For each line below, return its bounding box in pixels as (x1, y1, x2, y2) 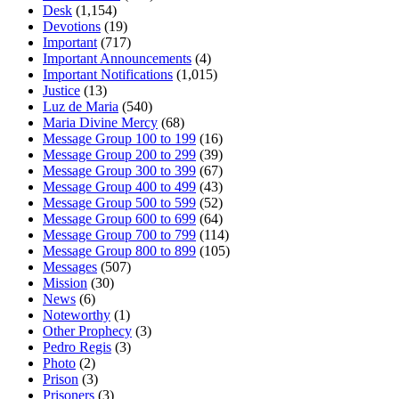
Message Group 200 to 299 (43, 146, 196, 162)
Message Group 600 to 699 (43, 210, 196, 226)
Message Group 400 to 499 (43, 178, 196, 194)
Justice (43, 82, 80, 98)
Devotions (43, 18, 101, 34)
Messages (43, 258, 97, 274)
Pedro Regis (43, 338, 111, 354)
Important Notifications (43, 66, 173, 82)
